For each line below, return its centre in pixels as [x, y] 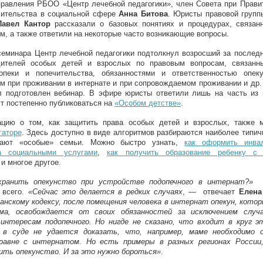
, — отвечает [210, 192]
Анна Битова [143, 14]
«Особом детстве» [148, 103]
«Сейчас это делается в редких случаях [105, 192]
